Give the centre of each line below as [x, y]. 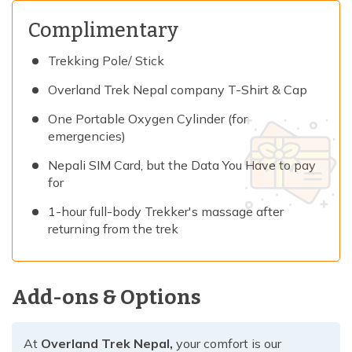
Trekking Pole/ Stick [106, 61]
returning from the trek [113, 229]
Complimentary [103, 31]
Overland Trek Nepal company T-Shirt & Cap [178, 90]
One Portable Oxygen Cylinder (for [148, 119]
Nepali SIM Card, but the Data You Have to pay [182, 165]
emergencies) [87, 136]
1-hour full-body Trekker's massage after [166, 212]
